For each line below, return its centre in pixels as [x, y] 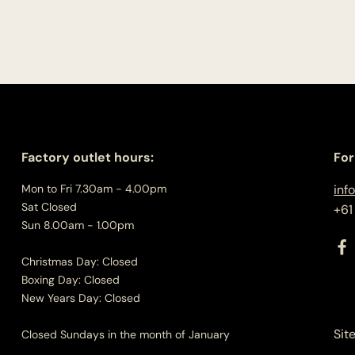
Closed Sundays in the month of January [125, 334]
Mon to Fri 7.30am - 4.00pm [94, 189]
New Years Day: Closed [80, 298]
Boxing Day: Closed [70, 280]
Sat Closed [49, 207]
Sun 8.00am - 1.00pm [77, 225]
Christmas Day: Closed [79, 261]
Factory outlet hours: [87, 157]
